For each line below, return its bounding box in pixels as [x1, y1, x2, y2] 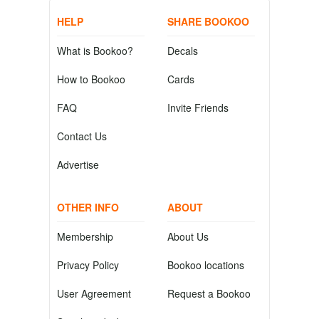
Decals [167, 43, 198, 58]
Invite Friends [167, 100, 229, 115]
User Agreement [57, 286, 131, 300]
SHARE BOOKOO [167, 14, 249, 28]
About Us [167, 229, 209, 244]
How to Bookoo [57, 72, 125, 86]
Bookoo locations [167, 258, 244, 272]
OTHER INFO [57, 200, 119, 214]
